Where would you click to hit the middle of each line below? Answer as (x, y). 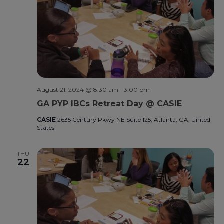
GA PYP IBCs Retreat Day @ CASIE (109, 103)
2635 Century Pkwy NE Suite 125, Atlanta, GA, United (134, 119)
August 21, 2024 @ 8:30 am (77, 89)
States (45, 127)
